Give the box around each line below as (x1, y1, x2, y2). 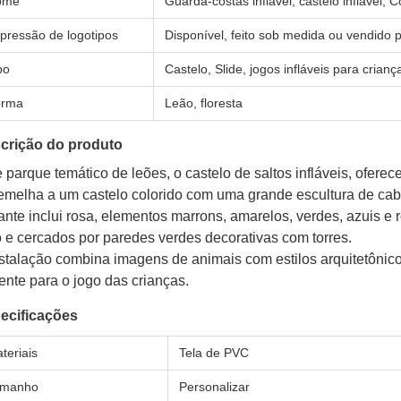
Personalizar (179, 380, 250, 394)
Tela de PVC (179, 346, 249, 360)
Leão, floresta (165, 96, 243, 110)
